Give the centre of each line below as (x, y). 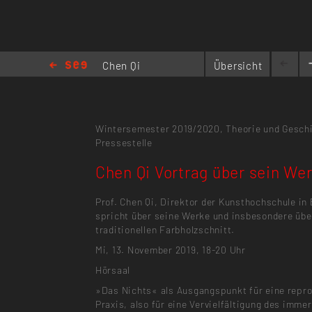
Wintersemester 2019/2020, (159, 128)
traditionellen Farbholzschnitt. (165, 229)
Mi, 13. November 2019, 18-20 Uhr (170, 249)
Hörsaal (113, 270)
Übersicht (238, 65)
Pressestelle (124, 142)
